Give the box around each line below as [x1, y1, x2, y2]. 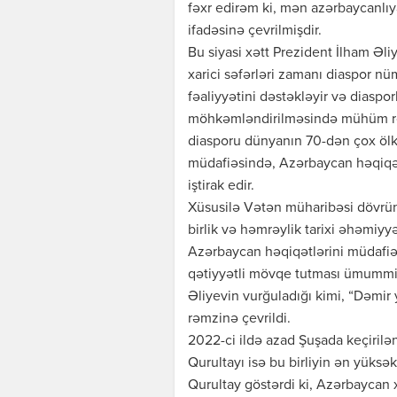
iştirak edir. [188, 179, 254, 194]
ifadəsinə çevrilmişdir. [188, 24, 322, 39]
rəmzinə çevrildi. [188, 312, 291, 327]
